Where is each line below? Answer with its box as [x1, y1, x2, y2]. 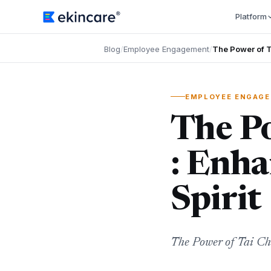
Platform [235, 11, 267, 21]
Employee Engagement [123, 44, 209, 54]
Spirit [171, 184, 261, 218]
